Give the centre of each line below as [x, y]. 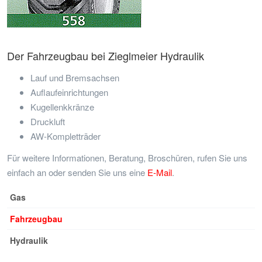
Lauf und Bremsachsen [75, 77]
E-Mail [160, 172]
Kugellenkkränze [62, 107]
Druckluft [48, 121]
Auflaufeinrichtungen [69, 92]
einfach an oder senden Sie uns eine [77, 172]
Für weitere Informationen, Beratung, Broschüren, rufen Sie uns [127, 158]
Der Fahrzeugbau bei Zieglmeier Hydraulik [106, 56]
